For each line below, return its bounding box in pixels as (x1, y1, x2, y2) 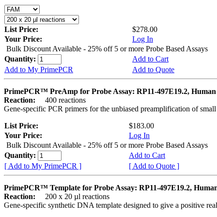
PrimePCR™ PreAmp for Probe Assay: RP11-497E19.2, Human (4, 87, 216, 95)
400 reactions (37, 95, 86, 104)
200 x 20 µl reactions (37, 192, 109, 201)
